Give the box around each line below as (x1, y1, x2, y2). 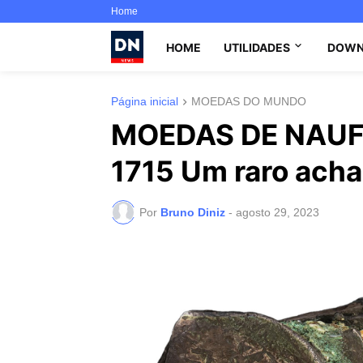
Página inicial (111, 95, 178, 108)
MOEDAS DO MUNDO (191, 95, 306, 108)
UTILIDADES (224, 40, 290, 54)
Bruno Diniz (160, 205, 225, 219)
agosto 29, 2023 (236, 205, 319, 219)
